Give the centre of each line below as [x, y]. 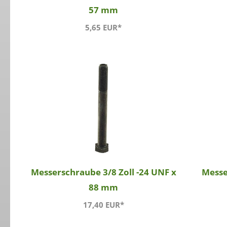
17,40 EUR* [103, 205]
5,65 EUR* [104, 28]
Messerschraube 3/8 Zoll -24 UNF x [103, 172]
